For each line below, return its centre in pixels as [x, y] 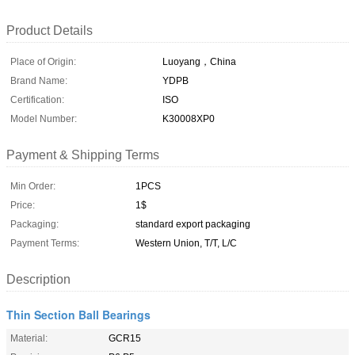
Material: [29, 338]
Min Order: [33, 186]
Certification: [37, 99]
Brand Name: [39, 80]
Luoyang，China [199, 61]
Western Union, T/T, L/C [186, 243]
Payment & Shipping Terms [83, 155]
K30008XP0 [189, 118]
